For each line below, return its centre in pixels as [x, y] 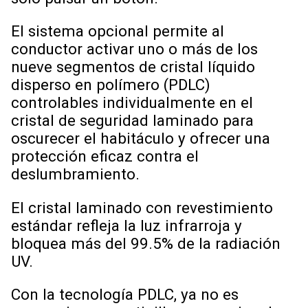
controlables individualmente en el [132, 103]
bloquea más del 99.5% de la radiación [146, 243]
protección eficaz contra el [105, 156]
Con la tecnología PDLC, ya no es [125, 294]
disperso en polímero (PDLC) [111, 85]
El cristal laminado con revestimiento [142, 207]
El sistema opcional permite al [118, 31]
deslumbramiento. [77, 174]
